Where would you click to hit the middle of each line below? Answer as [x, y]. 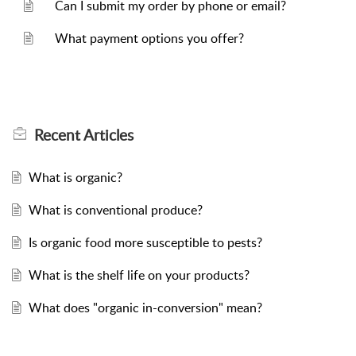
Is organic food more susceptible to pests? [145, 242]
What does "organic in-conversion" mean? [145, 308]
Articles [108, 135]
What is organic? [75, 177]
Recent [59, 135]
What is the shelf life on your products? [139, 275]
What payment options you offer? [150, 38]
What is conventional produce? [115, 210]
